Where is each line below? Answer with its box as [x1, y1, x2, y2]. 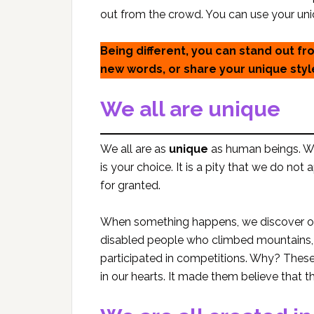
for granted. [100, 179, 161, 192]
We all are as [100, 142, 169, 156]
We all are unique [100, 97, 280, 121]
